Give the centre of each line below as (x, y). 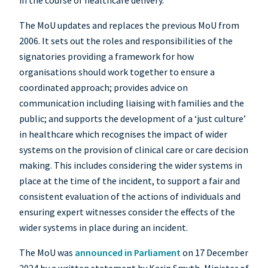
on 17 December (214, 253)
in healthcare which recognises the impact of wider (123, 134)
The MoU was (47, 253)
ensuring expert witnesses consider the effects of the (127, 212)
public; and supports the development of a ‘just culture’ (133, 119)
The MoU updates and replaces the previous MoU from (129, 25)
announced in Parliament (128, 253)
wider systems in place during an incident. (103, 228)
